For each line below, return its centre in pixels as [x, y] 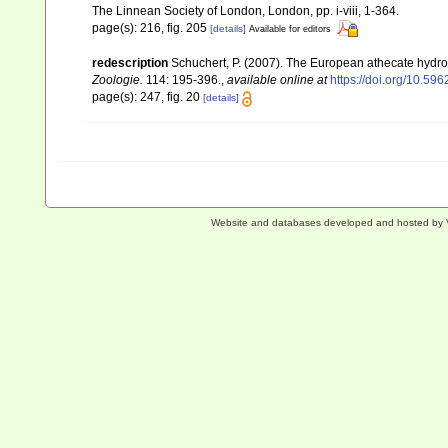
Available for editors [290, 28]
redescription [130, 63]
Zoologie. [117, 80]
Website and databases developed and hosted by [328, 222]
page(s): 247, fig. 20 [147, 97]
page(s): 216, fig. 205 [151, 27]
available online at [277, 80]
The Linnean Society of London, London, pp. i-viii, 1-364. [245, 10]
